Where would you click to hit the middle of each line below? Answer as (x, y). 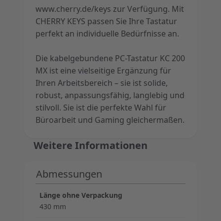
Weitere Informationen (91, 145)
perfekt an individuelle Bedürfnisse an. (107, 34)
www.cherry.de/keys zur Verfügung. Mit (110, 9)
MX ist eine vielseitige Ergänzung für (103, 71)
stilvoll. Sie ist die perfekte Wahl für (101, 108)
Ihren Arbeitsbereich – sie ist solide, (102, 83)
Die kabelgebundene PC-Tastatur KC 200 (110, 58)
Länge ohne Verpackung (81, 195)
